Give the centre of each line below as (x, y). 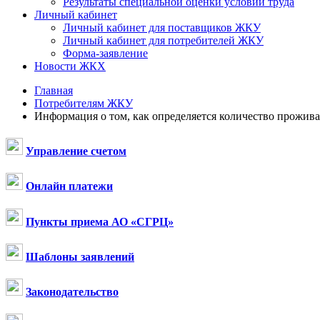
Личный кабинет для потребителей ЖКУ (163, 40)
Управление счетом (76, 151)
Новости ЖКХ (70, 66)
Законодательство (72, 292)
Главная (54, 90)
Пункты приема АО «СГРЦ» (100, 221)
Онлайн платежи (69, 186)
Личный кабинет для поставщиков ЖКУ (162, 27)
